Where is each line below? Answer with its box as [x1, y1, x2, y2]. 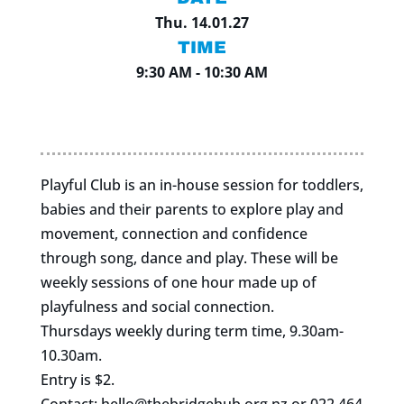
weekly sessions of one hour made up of [40, 272, 317, 293]
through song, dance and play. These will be [40, 248, 338, 269]
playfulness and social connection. [40, 297, 274, 317]
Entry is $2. [40, 370, 115, 390]
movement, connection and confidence [40, 224, 308, 244]
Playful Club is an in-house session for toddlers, [40, 175, 363, 196]
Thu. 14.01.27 [154, 12, 249, 32]
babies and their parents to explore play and [40, 199, 344, 220]
